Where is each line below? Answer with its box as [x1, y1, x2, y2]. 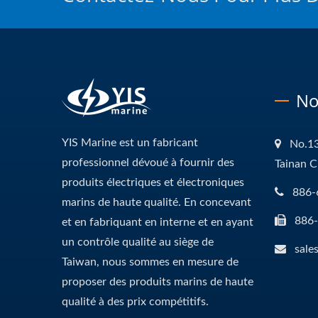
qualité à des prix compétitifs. [62, 295, 209, 307]
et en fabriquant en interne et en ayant [62, 216, 253, 228]
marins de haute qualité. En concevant [62, 196, 251, 208]
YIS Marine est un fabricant [62, 136, 198, 148]
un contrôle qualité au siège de [62, 236, 214, 248]
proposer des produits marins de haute [62, 275, 253, 287]
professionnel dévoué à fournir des [62, 156, 234, 168]
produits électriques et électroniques [62, 176, 244, 188]
